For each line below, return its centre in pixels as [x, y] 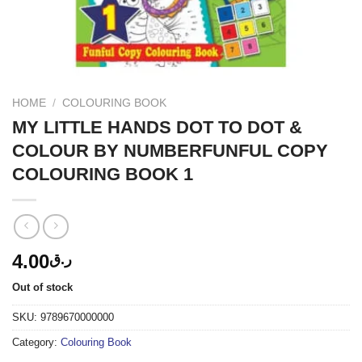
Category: [36, 343]
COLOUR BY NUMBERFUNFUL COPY [170, 150]
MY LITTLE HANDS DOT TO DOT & [157, 127]
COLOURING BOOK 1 [103, 174]
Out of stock [42, 288]
